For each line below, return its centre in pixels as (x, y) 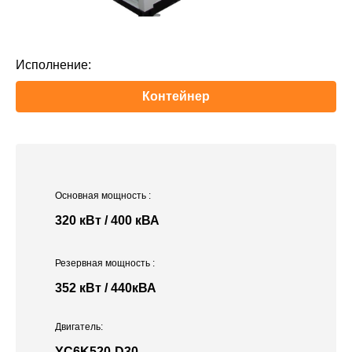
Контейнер (176, 97)
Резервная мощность (104, 264)
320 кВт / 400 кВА (107, 221)
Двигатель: (79, 327)
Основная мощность (102, 196)
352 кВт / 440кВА (106, 288)
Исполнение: (53, 65)
